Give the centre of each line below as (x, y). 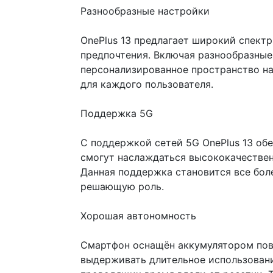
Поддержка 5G (117, 113)
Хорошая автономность (138, 216)
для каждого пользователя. (147, 84)
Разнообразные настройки (145, 11)
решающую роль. (122, 186)
